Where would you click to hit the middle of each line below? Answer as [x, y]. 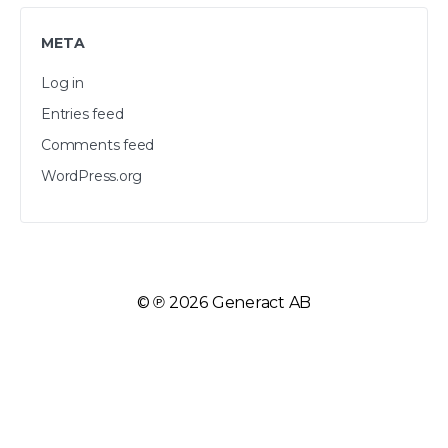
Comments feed [98, 145]
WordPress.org [92, 176]
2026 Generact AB [238, 302]
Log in [62, 83]
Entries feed [82, 114]
